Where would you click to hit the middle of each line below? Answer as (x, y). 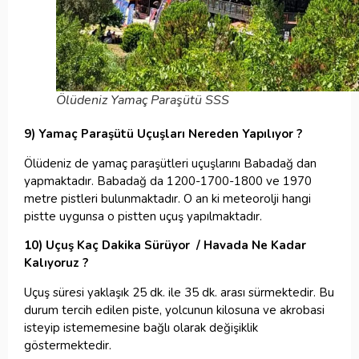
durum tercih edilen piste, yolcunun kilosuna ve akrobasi (174, 310)
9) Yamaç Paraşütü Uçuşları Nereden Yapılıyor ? (163, 134)
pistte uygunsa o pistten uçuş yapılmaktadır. (143, 216)
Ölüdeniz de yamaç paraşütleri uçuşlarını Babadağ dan (170, 163)
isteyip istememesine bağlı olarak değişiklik (141, 327)
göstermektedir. (68, 345)
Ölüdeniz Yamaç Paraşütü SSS (143, 101)
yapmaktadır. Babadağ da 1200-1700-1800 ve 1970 (168, 181)
